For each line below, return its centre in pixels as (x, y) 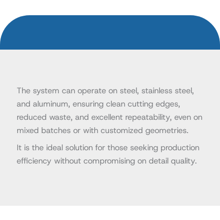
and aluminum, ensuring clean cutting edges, (98, 103)
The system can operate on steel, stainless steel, (105, 90)
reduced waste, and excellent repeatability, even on (109, 117)
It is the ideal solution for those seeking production (108, 148)
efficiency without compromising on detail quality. (107, 161)
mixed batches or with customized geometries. (102, 130)
